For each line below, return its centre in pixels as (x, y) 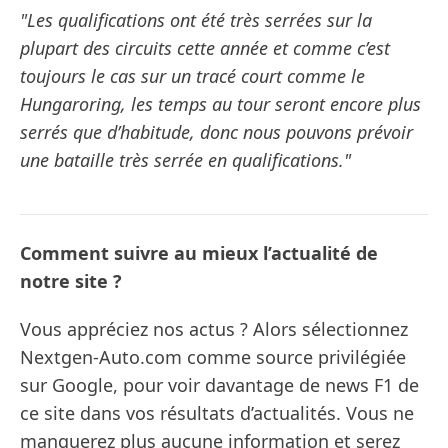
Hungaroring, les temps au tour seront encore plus (220, 104)
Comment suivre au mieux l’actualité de (199, 253)
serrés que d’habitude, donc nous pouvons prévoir (216, 132)
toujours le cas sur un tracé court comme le (192, 76)
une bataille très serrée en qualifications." (185, 160)
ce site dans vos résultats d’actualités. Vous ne (217, 413)
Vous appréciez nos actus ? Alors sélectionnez (214, 329)
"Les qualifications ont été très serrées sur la (196, 20)
